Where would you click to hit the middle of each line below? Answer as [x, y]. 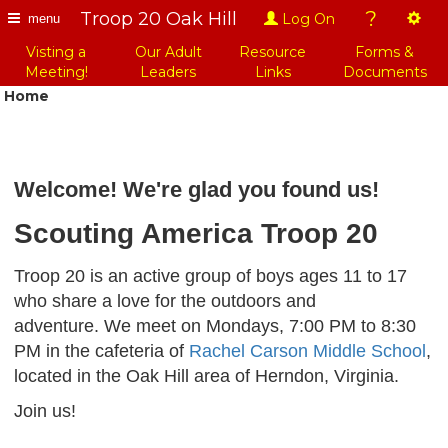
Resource [272, 52]
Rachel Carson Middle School [307, 351]
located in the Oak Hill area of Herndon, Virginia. [206, 376]
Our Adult [168, 52]
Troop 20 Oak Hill [158, 18]
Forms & [384, 52]
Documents [384, 72]
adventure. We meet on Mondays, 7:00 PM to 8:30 [215, 326]
